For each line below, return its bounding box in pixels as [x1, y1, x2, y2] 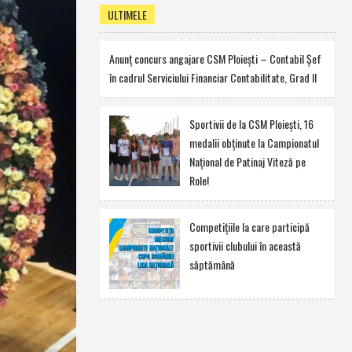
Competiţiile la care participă [189, 218, 310, 235]
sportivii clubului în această [189, 237, 301, 254]
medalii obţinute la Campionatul [189, 134, 319, 151]
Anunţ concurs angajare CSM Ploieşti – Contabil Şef [108, 50, 321, 67]
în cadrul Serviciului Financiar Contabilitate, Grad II [108, 69, 317, 86]
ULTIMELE [107, 6, 147, 23]
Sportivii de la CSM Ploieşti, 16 [189, 115, 313, 132]
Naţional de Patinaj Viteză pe [189, 153, 306, 170]
